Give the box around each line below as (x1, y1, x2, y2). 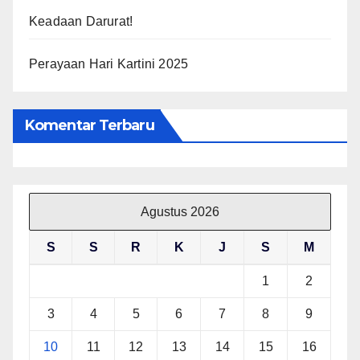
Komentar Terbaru (25, 116, 154, 134)
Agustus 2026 (141, 204, 219, 219)
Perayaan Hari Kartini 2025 (29, 57, 189, 72)
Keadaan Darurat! (29, 14, 133, 29)
